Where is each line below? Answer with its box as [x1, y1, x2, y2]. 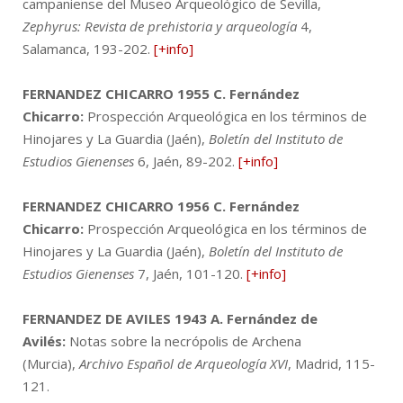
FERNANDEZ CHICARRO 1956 [22, 196, 210, 215]
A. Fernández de [210, 309, 318, 327]
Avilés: [22, 331, 66, 350]
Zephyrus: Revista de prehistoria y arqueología [22, 16, 300, 35]
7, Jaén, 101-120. [134, 264, 246, 282]
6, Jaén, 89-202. [134, 151, 238, 170]
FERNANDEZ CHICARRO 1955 [22, 84, 210, 103]
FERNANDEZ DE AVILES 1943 [22, 309, 207, 327]
